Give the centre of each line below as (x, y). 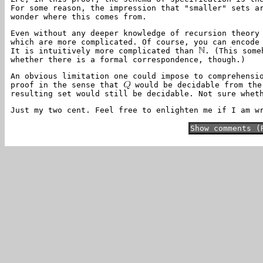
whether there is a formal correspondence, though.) (128, 60)
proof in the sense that (67, 85)
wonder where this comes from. (79, 17)
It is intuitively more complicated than (104, 51)
